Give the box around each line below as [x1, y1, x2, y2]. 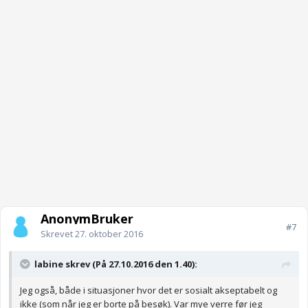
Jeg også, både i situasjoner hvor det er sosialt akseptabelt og [20, 284, 277, 297]
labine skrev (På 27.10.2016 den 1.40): [34, 258, 197, 271]
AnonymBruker [41, 210, 133, 228]
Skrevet [41, 228, 75, 241]
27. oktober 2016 [75, 228, 143, 241]
